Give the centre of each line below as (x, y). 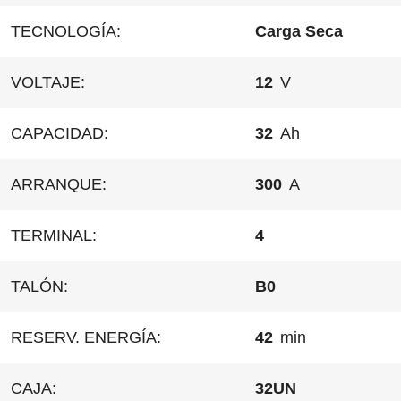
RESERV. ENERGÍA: (86, 337)
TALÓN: (39, 286)
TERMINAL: (54, 235)
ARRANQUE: (59, 184)
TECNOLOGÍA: (66, 31)
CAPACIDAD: (60, 133)
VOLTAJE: (48, 82)
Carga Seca (299, 31)
